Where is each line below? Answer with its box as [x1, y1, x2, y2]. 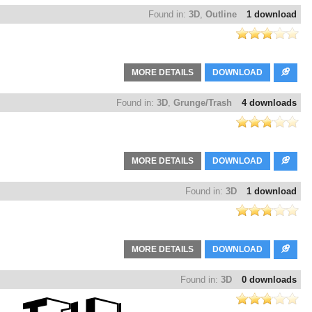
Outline [205, 9, 237, 20]
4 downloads [242, 97, 297, 109]
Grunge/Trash [173, 97, 232, 109]
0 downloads [242, 274, 297, 286]
